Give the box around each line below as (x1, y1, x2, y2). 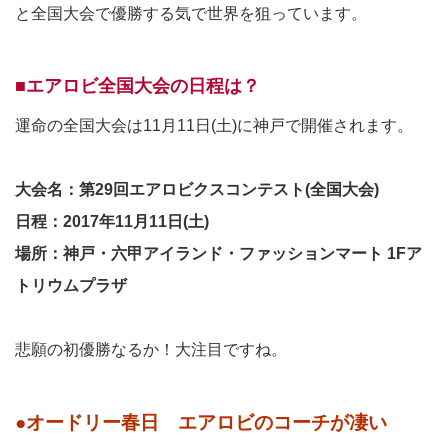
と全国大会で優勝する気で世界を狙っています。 (15, 4, 367, 22)
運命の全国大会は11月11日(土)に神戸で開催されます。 (15, 116, 413, 134)
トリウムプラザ (15, 276, 127, 294)
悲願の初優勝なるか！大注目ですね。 (15, 340, 287, 358)
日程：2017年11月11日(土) (15, 212, 209, 230)
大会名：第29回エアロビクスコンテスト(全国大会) (15, 180, 379, 198)
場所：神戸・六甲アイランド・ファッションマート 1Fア (15, 244, 422, 262)
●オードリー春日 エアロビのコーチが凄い (15, 411, 387, 433)
